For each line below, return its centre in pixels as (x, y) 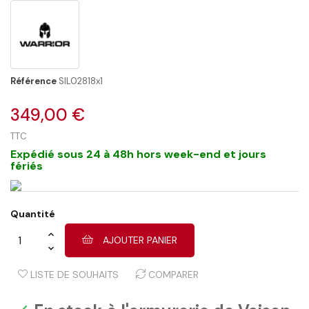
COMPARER (173, 274)
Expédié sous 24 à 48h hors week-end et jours (138, 154)
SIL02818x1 (81, 81)
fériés (27, 166)
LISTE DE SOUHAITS (74, 274)
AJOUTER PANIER (140, 240)
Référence (33, 81)
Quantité (33, 213)
